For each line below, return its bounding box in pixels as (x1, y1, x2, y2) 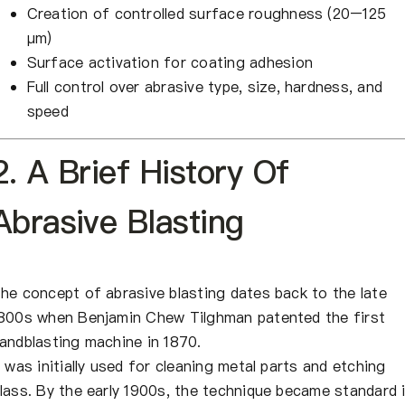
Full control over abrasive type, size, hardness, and (26, 76, 383, 97)
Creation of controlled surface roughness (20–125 (26, 3, 387, 24)
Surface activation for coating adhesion (26, 52, 314, 72)
